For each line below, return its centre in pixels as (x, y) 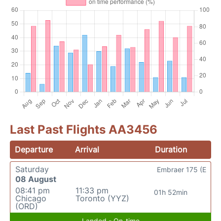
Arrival (87, 149)
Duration (171, 149)
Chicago (31, 198)
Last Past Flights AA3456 (84, 129)
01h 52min (170, 192)
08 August (36, 179)
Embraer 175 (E (182, 169)
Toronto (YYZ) (102, 198)
